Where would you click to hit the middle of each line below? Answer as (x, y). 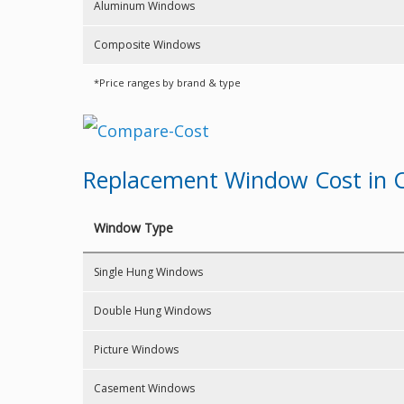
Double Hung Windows (152, 311)
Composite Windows (147, 45)
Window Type (133, 228)
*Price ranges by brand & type (167, 83)
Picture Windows (136, 349)
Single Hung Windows (148, 272)
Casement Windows (144, 388)
